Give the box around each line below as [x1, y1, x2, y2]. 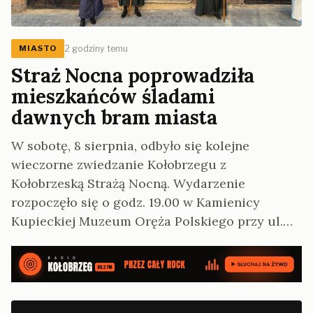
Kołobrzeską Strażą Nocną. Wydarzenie [11, 175, 245, 192]
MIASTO [19, 43, 57, 54]
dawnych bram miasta [11, 105, 217, 131]
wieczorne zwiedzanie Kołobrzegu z [11, 156, 226, 173]
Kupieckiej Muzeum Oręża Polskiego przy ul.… [11, 213, 293, 230]
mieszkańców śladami [11, 84, 215, 110]
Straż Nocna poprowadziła [11, 63, 254, 89]
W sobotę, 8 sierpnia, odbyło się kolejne [11, 138, 249, 154]
